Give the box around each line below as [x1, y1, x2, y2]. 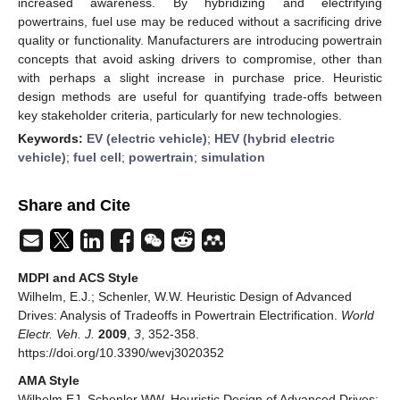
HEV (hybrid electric [214, 130, 335, 146]
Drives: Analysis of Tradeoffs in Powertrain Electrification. [18, 307, 341, 322]
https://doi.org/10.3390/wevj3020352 [18, 345, 224, 360]
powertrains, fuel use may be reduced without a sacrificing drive [18, 13, 382, 29]
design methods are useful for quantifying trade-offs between [18, 88, 382, 104]
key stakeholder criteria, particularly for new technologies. [18, 107, 342, 122]
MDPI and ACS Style [18, 270, 138, 285]
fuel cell [73, 149, 121, 164]
